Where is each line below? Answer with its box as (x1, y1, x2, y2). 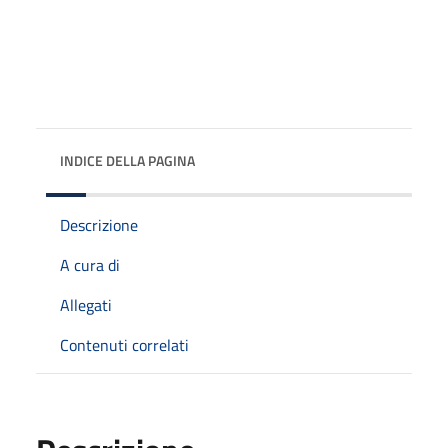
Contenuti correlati (60, 332, 189, 357)
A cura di (60, 252, 120, 277)
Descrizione (60, 212, 138, 237)
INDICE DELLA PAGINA (60, 149, 195, 171)
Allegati (60, 292, 112, 317)
